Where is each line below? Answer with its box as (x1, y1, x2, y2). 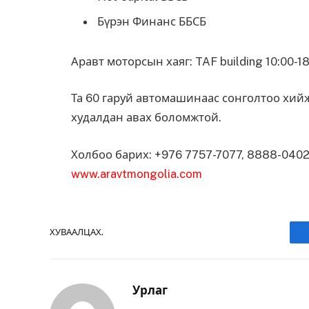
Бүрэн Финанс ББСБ (97, 14, 206, 28)
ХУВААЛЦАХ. (50, 227, 103, 238)
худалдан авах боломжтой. (71, 110, 221, 125)
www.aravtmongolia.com (71, 166, 202, 181)
